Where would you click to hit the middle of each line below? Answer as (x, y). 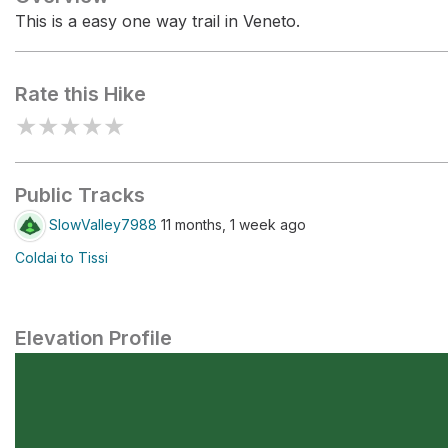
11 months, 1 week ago (231, 224)
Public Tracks (80, 195)
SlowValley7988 (103, 224)
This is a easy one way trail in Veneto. (157, 21)
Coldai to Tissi (61, 257)
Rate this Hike (80, 94)
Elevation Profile (93, 338)
